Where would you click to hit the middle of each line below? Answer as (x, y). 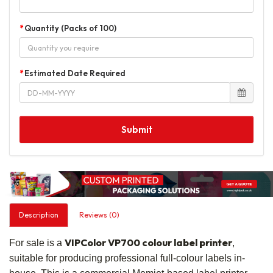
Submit (136, 129)
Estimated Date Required (75, 73)
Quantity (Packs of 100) (70, 28)
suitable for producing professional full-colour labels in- (127, 258)
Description (39, 214)
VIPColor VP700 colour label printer (148, 242)
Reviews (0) (99, 214)
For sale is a (37, 243)
